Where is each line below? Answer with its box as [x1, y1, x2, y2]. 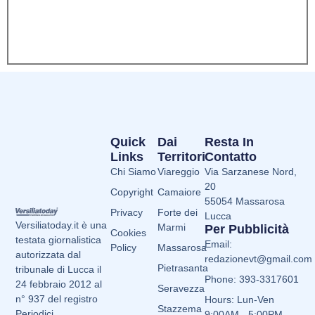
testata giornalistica [15, 233, 102, 245]
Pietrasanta [157, 262, 208, 274]
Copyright [110, 186, 153, 198]
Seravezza [157, 283, 205, 295]
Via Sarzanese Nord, [205, 166, 297, 178]
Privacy [110, 207, 143, 219]
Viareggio [157, 166, 200, 178]
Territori [157, 150, 205, 165]
